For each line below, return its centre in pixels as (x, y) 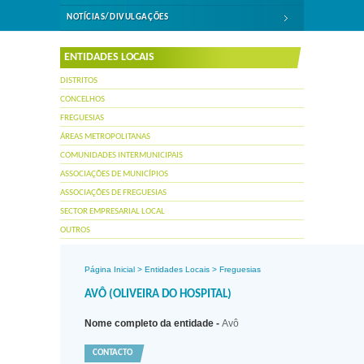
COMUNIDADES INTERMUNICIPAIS (121, 156)
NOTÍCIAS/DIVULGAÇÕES (118, 17)
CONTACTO (113, 353)
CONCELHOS (82, 100)
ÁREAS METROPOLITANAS (105, 137)
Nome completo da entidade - (153, 323)
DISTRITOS (79, 81)
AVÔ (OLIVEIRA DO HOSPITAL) (158, 295)
